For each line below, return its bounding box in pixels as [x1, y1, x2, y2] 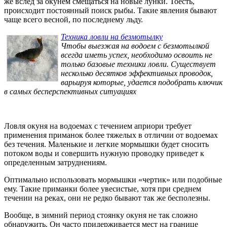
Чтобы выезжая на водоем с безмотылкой [61, 42, 209, 51]
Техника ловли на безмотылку [61, 32, 163, 42]
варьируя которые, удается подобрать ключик [61, 78, 222, 87]
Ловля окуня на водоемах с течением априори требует [4, 122, 192, 131]
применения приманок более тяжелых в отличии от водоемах [4, 131, 218, 140]
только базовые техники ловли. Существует [61, 60, 216, 69]
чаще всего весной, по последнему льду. [4, 15, 143, 24]
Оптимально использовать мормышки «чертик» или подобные [4, 175, 222, 184]
